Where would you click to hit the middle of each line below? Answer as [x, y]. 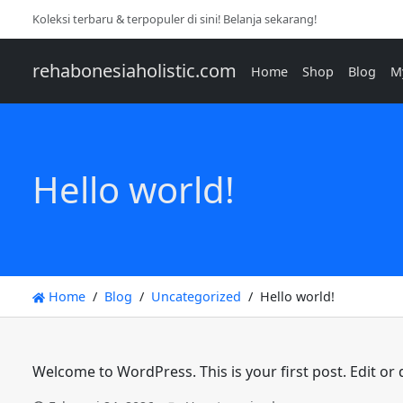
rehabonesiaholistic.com [134, 71]
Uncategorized [197, 296]
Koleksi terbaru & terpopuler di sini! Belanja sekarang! [175, 19]
